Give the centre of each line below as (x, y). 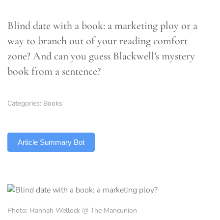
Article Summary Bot (51, 142)
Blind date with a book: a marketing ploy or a (102, 26)
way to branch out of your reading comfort (97, 41)
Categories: (25, 103)
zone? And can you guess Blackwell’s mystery (101, 56)
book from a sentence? (54, 71)
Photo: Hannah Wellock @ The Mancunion (72, 211)
